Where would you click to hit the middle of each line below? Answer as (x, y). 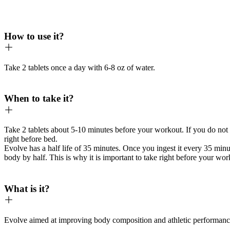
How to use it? (34, 36)
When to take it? (39, 99)
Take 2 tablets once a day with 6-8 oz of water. (80, 67)
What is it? (27, 188)
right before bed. (31, 139)
